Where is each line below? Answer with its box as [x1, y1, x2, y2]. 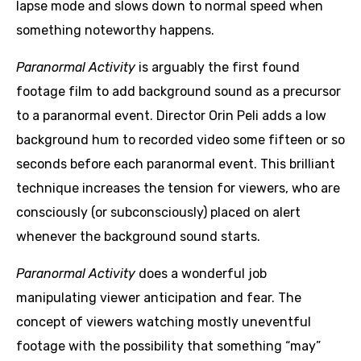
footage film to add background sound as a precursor [16, 84, 341, 99]
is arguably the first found [135, 60, 300, 75]
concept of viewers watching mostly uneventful [16, 314, 311, 330]
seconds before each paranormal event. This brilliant [16, 156, 335, 172]
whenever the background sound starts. [16, 229, 260, 244]
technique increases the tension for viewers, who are [16, 180, 340, 196]
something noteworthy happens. [16, 23, 214, 38]
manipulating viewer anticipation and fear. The [16, 290, 301, 305]
